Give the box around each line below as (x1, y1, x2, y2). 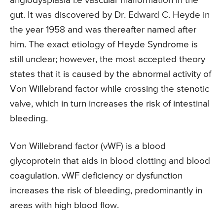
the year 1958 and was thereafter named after (10, 25, 196, 35)
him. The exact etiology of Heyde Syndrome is (10, 40, 198, 50)
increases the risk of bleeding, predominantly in (10, 186, 202, 196)
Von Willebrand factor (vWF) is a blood (10, 142, 166, 151)
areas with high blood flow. (10, 201, 119, 211)
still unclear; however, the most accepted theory (10, 55, 205, 65)
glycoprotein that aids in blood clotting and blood (10, 156, 210, 166)
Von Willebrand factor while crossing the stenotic (10, 84, 209, 94)
